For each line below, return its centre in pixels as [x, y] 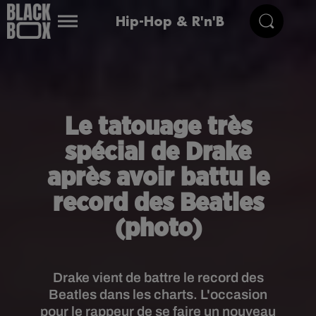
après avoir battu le [158, 178]
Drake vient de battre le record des [158, 278]
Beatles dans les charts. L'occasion [158, 294]
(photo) [158, 229]
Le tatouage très [158, 127]
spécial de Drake [158, 152]
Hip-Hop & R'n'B [170, 21]
